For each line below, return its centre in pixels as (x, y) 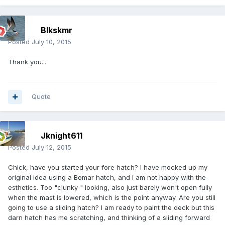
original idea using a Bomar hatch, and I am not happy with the (107, 178)
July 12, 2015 (51, 147)
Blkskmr (57, 30)
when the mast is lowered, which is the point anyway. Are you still (112, 198)
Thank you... (27, 62)
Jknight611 (62, 136)
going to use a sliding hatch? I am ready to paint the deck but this (111, 208)
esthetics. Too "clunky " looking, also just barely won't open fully (110, 188)
